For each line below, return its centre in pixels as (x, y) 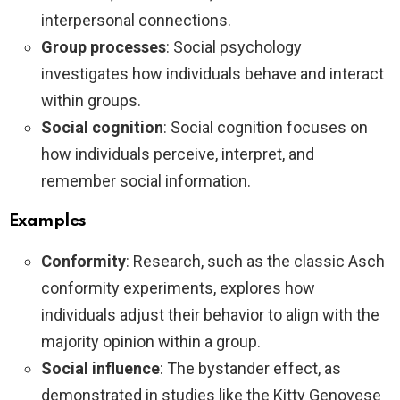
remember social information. (148, 181)
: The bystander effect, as (250, 369)
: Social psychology (234, 47)
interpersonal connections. (136, 21)
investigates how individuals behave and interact (212, 74)
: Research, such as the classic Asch (255, 262)
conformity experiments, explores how (178, 288)
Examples (48, 221)
